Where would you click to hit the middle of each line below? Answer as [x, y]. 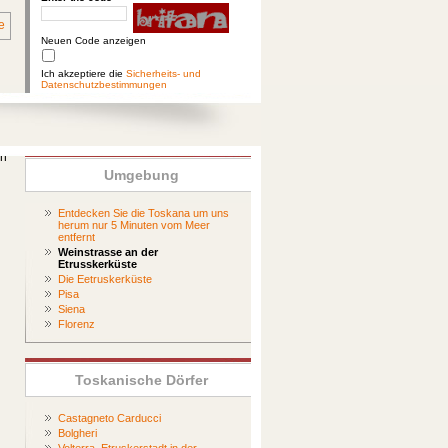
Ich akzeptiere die [83, 73]
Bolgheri [77, 433]
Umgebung [141, 175]
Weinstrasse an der [108, 252]
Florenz [76, 324]
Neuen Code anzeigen [92, 40]
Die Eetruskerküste [105, 279]
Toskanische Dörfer [141, 380]
